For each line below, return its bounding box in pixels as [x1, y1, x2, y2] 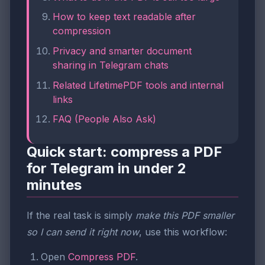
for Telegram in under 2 [27, 159, 186, 177]
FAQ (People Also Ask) [53, 113, 156, 125]
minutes [27, 176, 82, 193]
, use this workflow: [139, 226, 227, 238]
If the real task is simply [27, 209, 135, 222]
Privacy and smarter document [53, 44, 192, 57]
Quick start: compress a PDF [27, 143, 222, 160]
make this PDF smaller [135, 209, 234, 222]
